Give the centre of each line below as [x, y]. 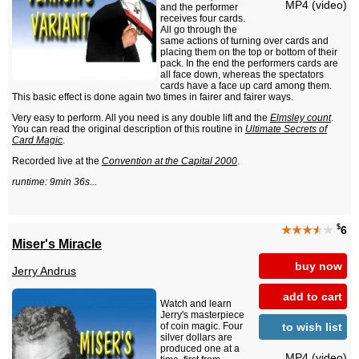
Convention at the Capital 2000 [169, 161]
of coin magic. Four [202, 327]
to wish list [312, 327]
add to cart [313, 296]
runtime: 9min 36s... [54, 182]
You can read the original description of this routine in [129, 129]
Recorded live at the [57, 161]
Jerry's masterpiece [202, 315]
